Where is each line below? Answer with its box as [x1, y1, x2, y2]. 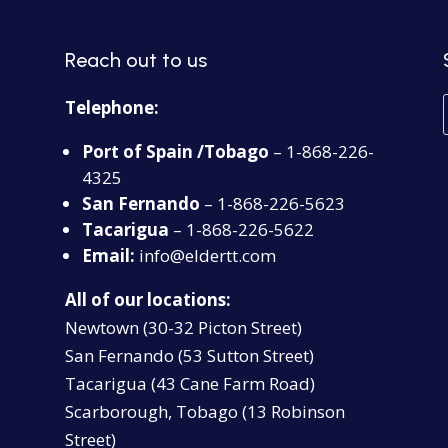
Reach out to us [64, 48, 207, 73]
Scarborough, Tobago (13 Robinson [64, 400, 345, 424]
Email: [81, 244, 135, 268]
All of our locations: [64, 288, 231, 312]
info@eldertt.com [134, 244, 276, 268]
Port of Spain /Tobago [81, 140, 269, 164]
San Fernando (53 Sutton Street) [64, 344, 314, 368]
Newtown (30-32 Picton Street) [64, 316, 302, 340]
